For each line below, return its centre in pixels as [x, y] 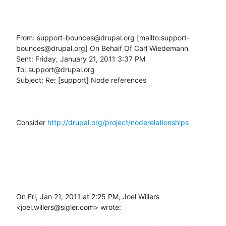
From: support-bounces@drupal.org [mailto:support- [103, 37]
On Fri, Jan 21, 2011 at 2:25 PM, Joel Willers [88, 196]
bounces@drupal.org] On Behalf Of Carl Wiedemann [102, 48]
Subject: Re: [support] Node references [81, 80]
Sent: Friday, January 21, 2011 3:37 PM [81, 59]
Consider [32, 122]
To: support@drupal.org [55, 69]
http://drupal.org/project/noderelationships [118, 122]
